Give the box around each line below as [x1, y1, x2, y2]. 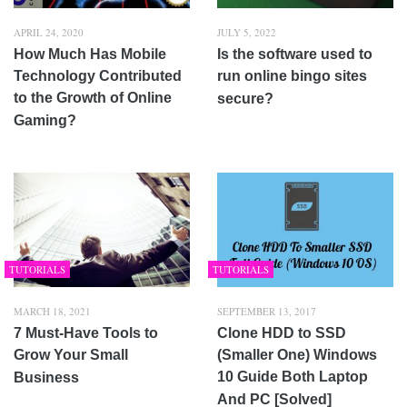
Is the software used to [217, 45, 372, 62]
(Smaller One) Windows [217, 346, 377, 362]
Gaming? [14, 112, 76, 128]
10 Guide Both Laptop [217, 368, 368, 384]
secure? [217, 90, 273, 106]
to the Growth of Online [14, 89, 172, 105]
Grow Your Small [14, 346, 128, 362]
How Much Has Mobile [14, 45, 166, 62]
